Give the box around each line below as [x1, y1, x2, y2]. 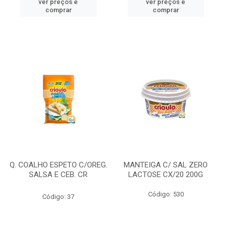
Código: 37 [42, 193, 74, 201]
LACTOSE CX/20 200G [128, 170, 203, 179]
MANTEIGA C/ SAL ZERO [124, 160, 208, 169]
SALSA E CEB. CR [29, 170, 88, 179]
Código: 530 [148, 190, 184, 198]
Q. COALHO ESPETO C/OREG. [9, 160, 107, 169]
